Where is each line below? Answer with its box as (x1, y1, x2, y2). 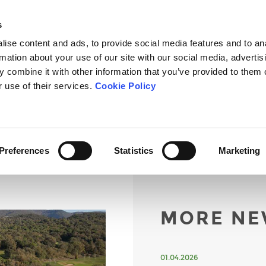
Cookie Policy (94, 81, 156, 91)
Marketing (218, 145, 261, 156)
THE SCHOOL (43, 81, 91, 90)
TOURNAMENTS (113, 81, 172, 90)
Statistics (114, 145, 154, 156)
